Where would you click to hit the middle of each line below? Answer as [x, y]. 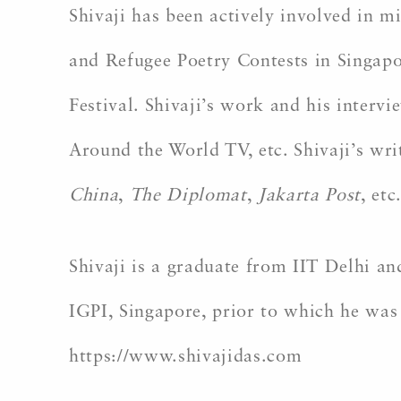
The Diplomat [188, 196]
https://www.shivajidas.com [186, 357]
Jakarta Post [310, 196]
